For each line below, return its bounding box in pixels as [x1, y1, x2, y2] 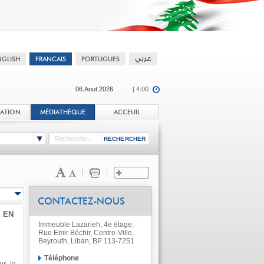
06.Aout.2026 [75, 85, 113, 93]
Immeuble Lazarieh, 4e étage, [38, 220, 134, 229]
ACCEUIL [113, 109, 140, 115]
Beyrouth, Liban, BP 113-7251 [38, 237, 134, 245]
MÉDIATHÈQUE [39, 109, 85, 115]
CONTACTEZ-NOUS [37, 197, 125, 206]
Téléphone [44, 254, 79, 262]
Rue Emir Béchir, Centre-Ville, [38, 229, 134, 237]
